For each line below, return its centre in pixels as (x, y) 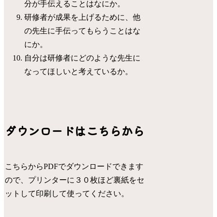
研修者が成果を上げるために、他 (83, 17)
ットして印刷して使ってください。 (67, 193)
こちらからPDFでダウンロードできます (74, 166)
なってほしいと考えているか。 (79, 72)
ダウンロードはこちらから (75, 130)
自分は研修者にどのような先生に (83, 58)
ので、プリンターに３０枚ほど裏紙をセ (75, 180)
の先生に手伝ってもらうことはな (83, 31)
